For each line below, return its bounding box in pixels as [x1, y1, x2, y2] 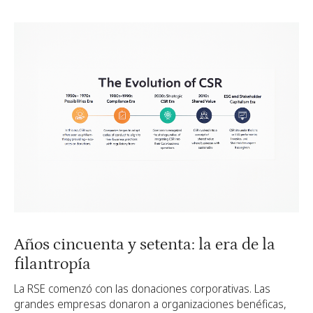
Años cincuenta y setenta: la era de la [14, 235, 275, 254]
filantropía [14, 254, 91, 273]
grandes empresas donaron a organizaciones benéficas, [14, 296, 286, 312]
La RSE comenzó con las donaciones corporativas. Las [14, 280, 270, 296]
